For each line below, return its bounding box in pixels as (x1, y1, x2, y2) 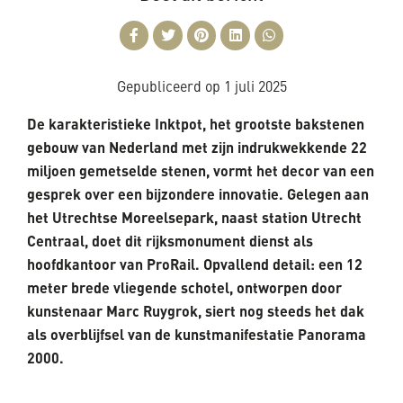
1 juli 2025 (223, 80, 287, 95)
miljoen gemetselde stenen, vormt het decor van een (27, 160, 374, 180)
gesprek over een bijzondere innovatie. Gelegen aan (27, 184, 369, 203)
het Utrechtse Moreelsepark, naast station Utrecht (27, 207, 362, 227)
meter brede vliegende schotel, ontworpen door (27, 277, 342, 297)
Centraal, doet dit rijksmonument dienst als (27, 230, 313, 250)
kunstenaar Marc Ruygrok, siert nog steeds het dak (27, 300, 364, 320)
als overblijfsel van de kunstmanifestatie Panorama (27, 324, 366, 344)
